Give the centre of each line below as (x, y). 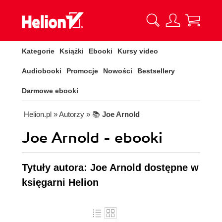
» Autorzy (69, 114)
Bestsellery (156, 71)
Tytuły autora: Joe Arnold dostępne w (110, 167)
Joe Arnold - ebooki (92, 138)
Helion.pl (38, 114)
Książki (72, 51)
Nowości (118, 71)
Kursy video (138, 51)
